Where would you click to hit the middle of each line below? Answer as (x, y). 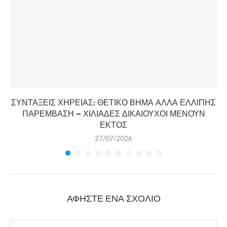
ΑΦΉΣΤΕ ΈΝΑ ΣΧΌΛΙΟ (113, 198)
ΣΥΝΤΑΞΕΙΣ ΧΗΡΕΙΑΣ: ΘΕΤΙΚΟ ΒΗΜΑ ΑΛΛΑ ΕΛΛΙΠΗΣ (113, 102)
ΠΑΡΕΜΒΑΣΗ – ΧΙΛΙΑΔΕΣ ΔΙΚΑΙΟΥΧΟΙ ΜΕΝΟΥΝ (113, 113)
